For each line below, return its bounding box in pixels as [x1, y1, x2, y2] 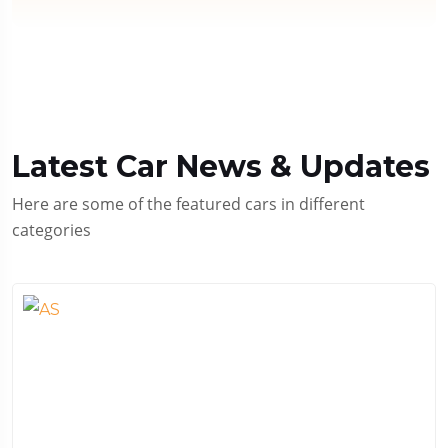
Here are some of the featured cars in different [12, 193, 365, 216]
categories [12, 219, 91, 242]
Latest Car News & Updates [12, 148, 430, 186]
